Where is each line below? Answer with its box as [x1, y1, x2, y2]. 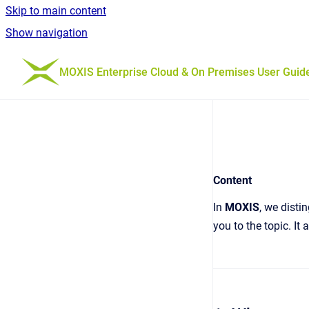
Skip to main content [6, 4, 106, 17]
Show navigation [6, 26, 88, 39]
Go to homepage [59, 56, 140, 69]
